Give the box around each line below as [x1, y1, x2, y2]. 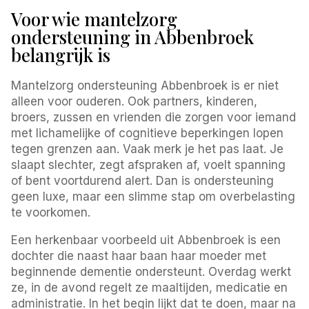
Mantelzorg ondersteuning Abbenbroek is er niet [11, 78, 279, 92]
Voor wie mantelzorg [11, 6, 178, 31]
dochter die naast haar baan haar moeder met [11, 248, 267, 263]
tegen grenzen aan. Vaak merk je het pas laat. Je [11, 141, 284, 156]
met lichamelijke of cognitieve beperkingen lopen [11, 126, 284, 140]
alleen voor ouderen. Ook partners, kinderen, [11, 94, 258, 108]
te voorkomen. [11, 205, 91, 219]
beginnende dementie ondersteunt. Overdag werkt [11, 264, 292, 279]
